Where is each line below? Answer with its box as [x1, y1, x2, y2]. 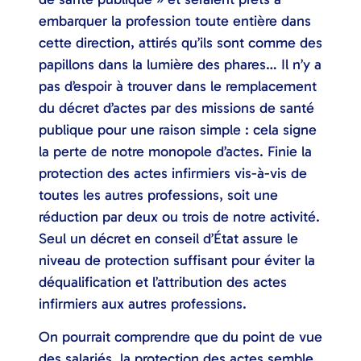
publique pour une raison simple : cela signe [39, 120, 317, 139]
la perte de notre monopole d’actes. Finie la [39, 142, 312, 160]
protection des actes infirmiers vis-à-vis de [39, 164, 307, 182]
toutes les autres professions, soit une [39, 185, 278, 204]
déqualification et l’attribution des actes [39, 272, 287, 291]
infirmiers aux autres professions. [39, 294, 247, 313]
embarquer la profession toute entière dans [39, 11, 311, 30]
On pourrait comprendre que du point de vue [39, 328, 322, 346]
